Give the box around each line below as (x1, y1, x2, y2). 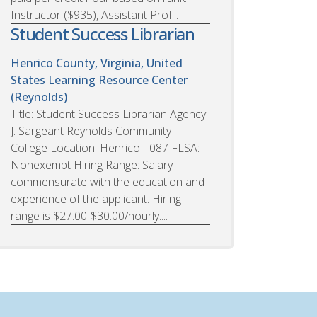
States (11, 71, 45, 88)
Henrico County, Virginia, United (11, 54, 183, 71)
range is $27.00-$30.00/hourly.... (11, 207, 168, 224)
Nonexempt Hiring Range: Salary (11, 156, 173, 173)
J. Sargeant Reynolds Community (11, 122, 171, 139)
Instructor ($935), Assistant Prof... (11, 6, 178, 23)
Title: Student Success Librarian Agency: (11, 105, 208, 122)
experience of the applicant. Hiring (11, 190, 181, 207)
